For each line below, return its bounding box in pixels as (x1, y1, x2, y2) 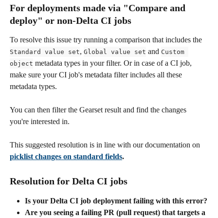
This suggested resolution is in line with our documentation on (10, 141, 202, 149)
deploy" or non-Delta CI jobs (10, 15, 134, 26)
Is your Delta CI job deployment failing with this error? (25, 196, 207, 205)
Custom (161, 48, 188, 55)
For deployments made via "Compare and (10, 2, 188, 13)
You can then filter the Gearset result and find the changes (10, 105, 188, 114)
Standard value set (10, 48, 80, 55)
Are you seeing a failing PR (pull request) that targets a (25, 208, 207, 217)
